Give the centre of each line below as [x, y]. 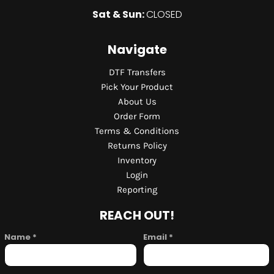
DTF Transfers [137, 72]
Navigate [137, 50]
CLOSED [164, 15]
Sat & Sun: [119, 15]
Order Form [137, 117]
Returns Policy [137, 146]
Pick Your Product [137, 87]
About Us [137, 102]
